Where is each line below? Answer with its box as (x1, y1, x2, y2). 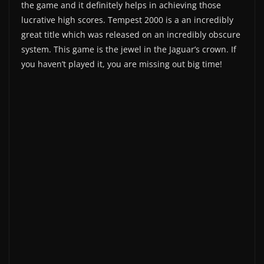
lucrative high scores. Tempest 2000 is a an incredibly (21, 14, 233, 25)
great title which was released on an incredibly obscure (21, 28, 240, 40)
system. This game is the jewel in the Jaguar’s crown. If (21, 43, 236, 55)
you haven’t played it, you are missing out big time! (21, 58, 222, 70)
